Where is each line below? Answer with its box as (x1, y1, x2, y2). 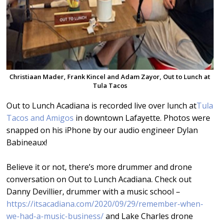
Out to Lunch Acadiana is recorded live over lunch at (6, 100, 197, 111)
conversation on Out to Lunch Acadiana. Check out (6, 174, 192, 185)
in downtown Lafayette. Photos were (74, 112, 211, 123)
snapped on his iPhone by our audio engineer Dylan (6, 125, 198, 136)
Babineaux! (6, 137, 48, 148)
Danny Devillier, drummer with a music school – (6, 186, 181, 197)
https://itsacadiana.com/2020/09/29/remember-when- (6, 198, 204, 209)
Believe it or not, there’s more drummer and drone (6, 162, 192, 172)
